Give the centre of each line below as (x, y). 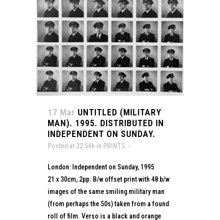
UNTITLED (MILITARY (120, 112)
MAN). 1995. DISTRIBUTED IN (106, 123)
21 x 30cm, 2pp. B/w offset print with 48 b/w (109, 179)
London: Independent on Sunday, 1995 (101, 167)
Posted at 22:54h (71, 146)
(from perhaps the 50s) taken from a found (108, 204)
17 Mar (61, 112)
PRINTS (114, 146)
